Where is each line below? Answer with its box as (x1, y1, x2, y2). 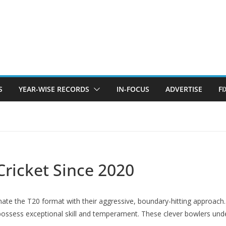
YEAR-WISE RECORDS (19, 84, 89, 94)
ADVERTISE (165, 84, 202, 94)
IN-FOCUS (117, 84, 149, 94)
